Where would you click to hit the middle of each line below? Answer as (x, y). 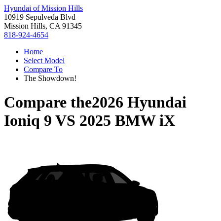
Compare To (43, 69)
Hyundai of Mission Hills (43, 8)
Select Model (44, 60)
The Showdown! (50, 78)
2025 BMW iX (127, 121)
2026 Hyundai (139, 102)
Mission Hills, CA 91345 (43, 26)
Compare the (48, 102)
